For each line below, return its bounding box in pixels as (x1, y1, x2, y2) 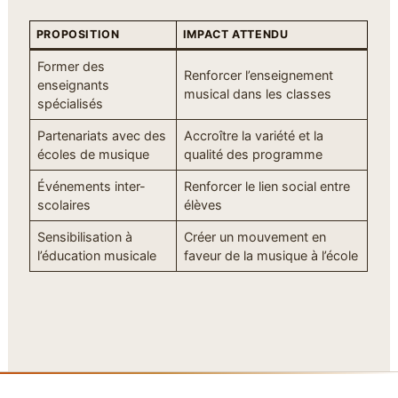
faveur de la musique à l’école (183, 247, 358, 263)
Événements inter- (36, 178, 146, 194)
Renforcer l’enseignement (183, 67, 333, 83)
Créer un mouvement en (183, 228, 326, 244)
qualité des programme (183, 146, 322, 162)
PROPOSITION (36, 27, 120, 41)
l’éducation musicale (36, 247, 156, 263)
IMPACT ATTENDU (182, 27, 289, 41)
